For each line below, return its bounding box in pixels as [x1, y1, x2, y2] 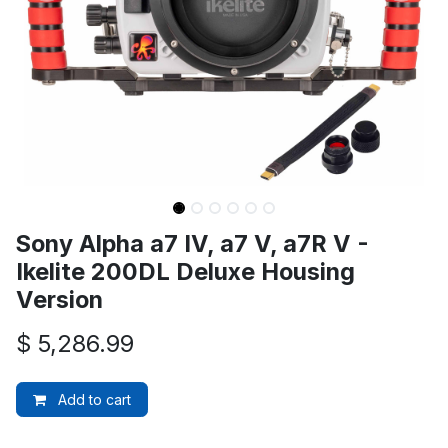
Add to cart [54, 391, 131, 408]
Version [16, 285, 103, 314]
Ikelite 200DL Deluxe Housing [16, 257, 355, 286]
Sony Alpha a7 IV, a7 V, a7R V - [16, 229, 369, 258]
